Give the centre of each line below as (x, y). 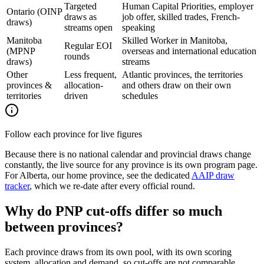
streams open (88, 27)
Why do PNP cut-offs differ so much (113, 211)
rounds (77, 56)
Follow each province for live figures (73, 134)
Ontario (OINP (34, 11)
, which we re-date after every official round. (112, 186)
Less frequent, (90, 74)
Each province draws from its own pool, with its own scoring (118, 252)
